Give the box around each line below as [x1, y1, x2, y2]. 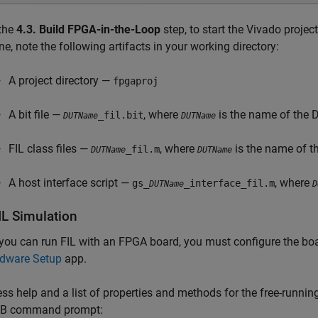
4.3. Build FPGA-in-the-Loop [16, 23, 160, 37]
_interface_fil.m [184, 177, 275, 190]
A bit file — [9, 108, 63, 122]
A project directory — [9, 74, 113, 88]
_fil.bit [98, 109, 143, 121]
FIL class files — [9, 142, 91, 156]
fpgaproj [113, 75, 158, 87]
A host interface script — [9, 176, 132, 190]
